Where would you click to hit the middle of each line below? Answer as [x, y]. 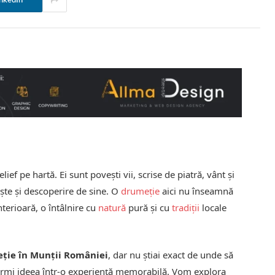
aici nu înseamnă [197, 191]
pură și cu [149, 207]
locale [213, 207]
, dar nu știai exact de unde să [171, 254]
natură [112, 207]
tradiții [186, 207]
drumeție [141, 191]
